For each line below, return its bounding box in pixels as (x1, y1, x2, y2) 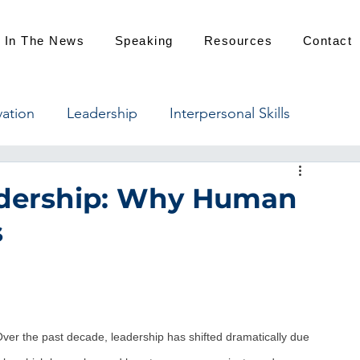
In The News (4, 33, 85, 47)
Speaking (114, 33, 174, 47)
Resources (203, 33, 273, 47)
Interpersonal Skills (170, 104, 290, 122)
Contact (302, 33, 353, 47)
